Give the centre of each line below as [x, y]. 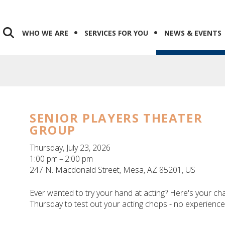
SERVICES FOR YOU [116, 33]
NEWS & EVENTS [193, 33]
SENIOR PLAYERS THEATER [116, 118]
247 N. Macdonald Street [75, 170]
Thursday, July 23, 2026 [70, 148]
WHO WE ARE [45, 33]
